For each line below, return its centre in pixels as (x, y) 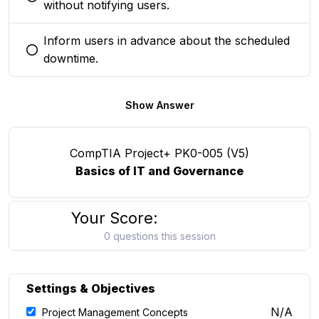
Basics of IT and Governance (159, 171)
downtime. (71, 58)
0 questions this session (159, 236)
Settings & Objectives (91, 288)
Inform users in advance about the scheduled (167, 41)
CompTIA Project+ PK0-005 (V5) (159, 153)
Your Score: (115, 218)
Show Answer (159, 105)
